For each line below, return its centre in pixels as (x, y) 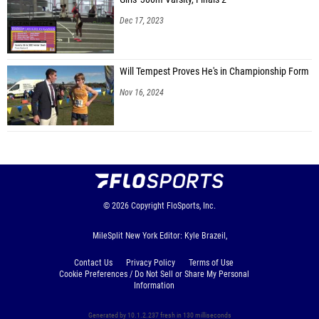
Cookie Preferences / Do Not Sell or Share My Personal (154, 274)
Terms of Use (211, 262)
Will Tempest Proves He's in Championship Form (214, 71)
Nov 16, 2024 (142, 92)
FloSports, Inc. (191, 205)
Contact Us (93, 262)
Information (154, 285)
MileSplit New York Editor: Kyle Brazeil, (159, 235)
